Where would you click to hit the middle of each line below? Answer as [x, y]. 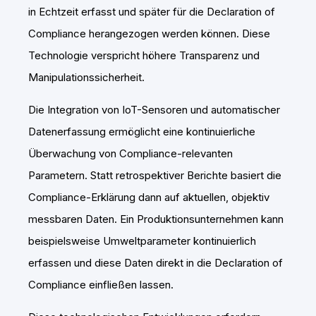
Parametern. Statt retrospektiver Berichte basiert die [155, 175]
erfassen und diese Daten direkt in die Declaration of [156, 262]
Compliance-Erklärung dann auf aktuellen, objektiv [149, 197]
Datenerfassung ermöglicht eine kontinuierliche [142, 131]
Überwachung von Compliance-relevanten [130, 153]
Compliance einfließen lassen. [101, 284]
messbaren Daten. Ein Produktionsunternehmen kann [156, 219]
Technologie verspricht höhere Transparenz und [144, 55]
